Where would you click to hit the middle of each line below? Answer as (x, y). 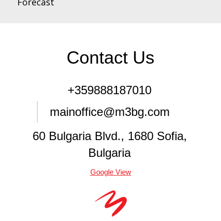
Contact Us (110, 57)
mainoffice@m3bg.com (110, 111)
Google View (110, 172)
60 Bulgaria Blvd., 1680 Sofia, (110, 136)
